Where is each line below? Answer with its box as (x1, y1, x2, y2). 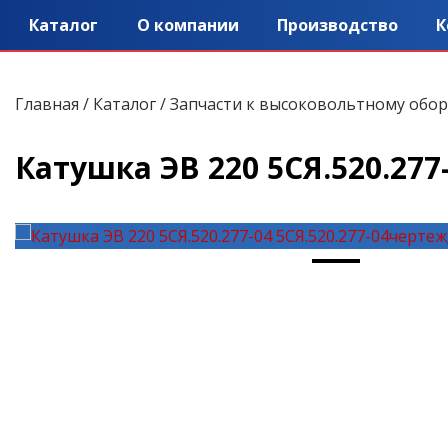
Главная (15, 92, 79, 115)
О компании (136, 13, 239, 36)
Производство (276, 13, 398, 36)
